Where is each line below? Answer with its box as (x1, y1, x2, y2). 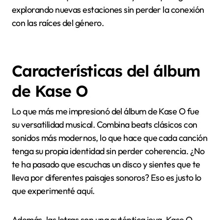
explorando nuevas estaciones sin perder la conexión (12, 4, 204, 16)
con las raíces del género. (12, 17, 104, 29)
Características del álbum (12, 164, 200, 184)
